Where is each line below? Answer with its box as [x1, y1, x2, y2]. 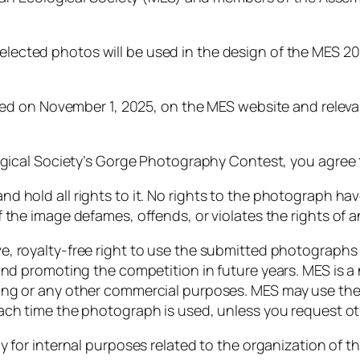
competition [118, 260, 202, 280]
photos [51, 42, 103, 62]
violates [211, 206, 266, 226]
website [238, 96, 293, 117]
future [217, 260, 261, 280]
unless [217, 301, 264, 321]
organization [242, 335, 329, 355]
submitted [199, 240, 271, 260]
